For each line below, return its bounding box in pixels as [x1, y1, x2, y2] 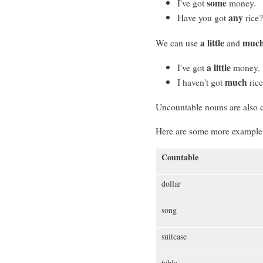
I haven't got [177, 75, 225, 88]
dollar [161, 178, 181, 190]
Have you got [177, 11, 229, 23]
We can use [156, 36, 200, 49]
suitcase [161, 231, 187, 242]
